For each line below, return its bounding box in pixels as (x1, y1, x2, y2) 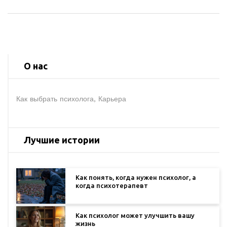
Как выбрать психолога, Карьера (16, 95, 126, 103)
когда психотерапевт (75, 182, 148, 190)
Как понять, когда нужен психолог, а (75, 174, 196, 181)
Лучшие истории (24, 135, 100, 145)
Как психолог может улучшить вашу (75, 212, 195, 219)
